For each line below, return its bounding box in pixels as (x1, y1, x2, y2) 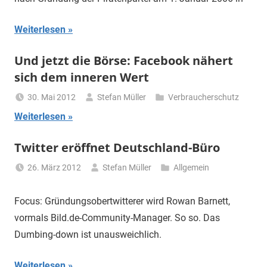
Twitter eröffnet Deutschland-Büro (14, 139, 220, 156)
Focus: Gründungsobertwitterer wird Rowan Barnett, (14, 195, 230, 207)
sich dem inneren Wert (14, 69, 149, 86)
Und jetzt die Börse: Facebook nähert (14, 52, 233, 69)
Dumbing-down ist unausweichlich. (14, 229, 162, 241)
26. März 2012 (27, 163, 82, 173)
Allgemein (173, 163, 209, 173)
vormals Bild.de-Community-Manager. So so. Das (14, 212, 220, 224)
